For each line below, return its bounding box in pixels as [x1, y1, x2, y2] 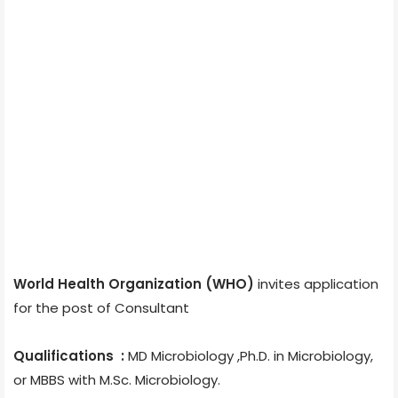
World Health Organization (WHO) [13, 274, 254, 293]
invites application [254, 274, 378, 293]
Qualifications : [13, 346, 128, 365]
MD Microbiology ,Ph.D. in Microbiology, [128, 346, 373, 365]
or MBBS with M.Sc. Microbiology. [13, 370, 220, 389]
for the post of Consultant [13, 298, 189, 317]
